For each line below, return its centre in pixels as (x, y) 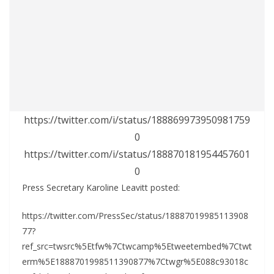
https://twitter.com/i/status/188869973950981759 (137, 120)
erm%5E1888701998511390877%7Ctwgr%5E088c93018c (135, 262)
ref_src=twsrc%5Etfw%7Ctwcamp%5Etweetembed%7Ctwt (137, 246)
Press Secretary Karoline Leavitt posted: (101, 188)
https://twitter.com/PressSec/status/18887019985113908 (135, 216)
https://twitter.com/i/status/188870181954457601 (137, 154)
